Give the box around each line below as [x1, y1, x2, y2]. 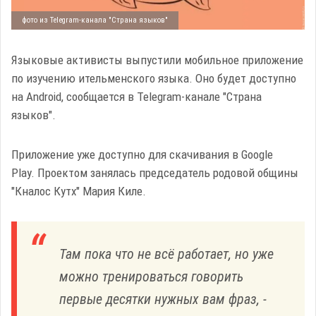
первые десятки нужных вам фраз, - [59, 291, 267, 308]
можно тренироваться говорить [59, 268, 243, 286]
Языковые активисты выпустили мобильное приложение [11, 53, 303, 68]
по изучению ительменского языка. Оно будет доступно [11, 71, 296, 86]
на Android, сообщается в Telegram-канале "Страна [11, 90, 262, 104]
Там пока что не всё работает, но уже [59, 245, 274, 263]
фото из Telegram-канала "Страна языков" [22, 16, 168, 25]
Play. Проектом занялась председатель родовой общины [11, 166, 298, 181]
